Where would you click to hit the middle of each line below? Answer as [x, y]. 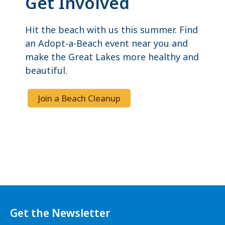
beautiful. [46, 71]
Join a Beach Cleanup [79, 98]
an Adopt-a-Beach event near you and [106, 43]
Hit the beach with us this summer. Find [111, 30]
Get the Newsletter [60, 213]
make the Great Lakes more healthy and [112, 57]
